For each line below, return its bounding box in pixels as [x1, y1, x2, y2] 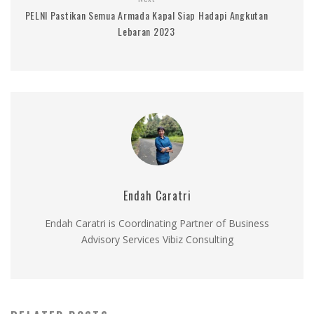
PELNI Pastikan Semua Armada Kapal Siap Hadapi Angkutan [25, 7, 268, 22]
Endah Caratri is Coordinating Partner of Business [45, 216, 269, 230]
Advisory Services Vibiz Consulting [81, 232, 233, 246]
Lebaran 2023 [118, 23, 175, 39]
